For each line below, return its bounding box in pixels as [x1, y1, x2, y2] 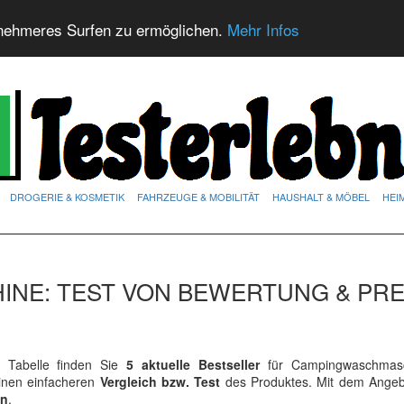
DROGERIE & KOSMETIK [10, 189, 124, 204]
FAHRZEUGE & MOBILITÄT [137, 189, 260, 204]
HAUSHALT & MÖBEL [272, 189, 370, 204]
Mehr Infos [227, 17, 299, 41]
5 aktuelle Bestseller [118, 355, 261, 373]
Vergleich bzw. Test [99, 372, 221, 390]
